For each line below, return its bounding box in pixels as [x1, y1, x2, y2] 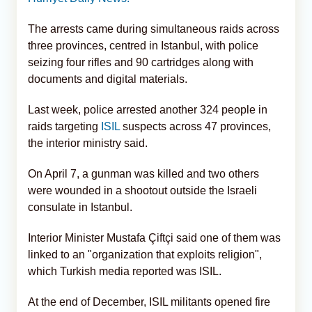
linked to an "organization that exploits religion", [28, 248, 262, 260]
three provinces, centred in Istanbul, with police [28, 39, 258, 52]
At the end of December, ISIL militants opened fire [28, 295, 270, 308]
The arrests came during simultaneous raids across [28, 22, 279, 35]
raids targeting [28, 120, 101, 132]
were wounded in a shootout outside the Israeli [28, 184, 257, 196]
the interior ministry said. [28, 136, 148, 149]
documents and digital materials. [28, 72, 187, 85]
